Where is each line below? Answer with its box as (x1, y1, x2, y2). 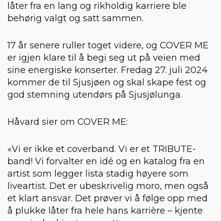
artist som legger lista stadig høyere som (7, 168, 188, 179)
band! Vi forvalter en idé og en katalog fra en (7, 155, 205, 167)
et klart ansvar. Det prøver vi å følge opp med (7, 192, 208, 204)
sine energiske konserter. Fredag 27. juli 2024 (7, 64, 208, 75)
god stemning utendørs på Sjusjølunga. (7, 89, 182, 100)
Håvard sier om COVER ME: (7, 116, 128, 127)
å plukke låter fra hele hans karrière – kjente (7, 205, 203, 216)
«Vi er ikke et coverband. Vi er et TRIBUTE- (7, 143, 196, 154)
